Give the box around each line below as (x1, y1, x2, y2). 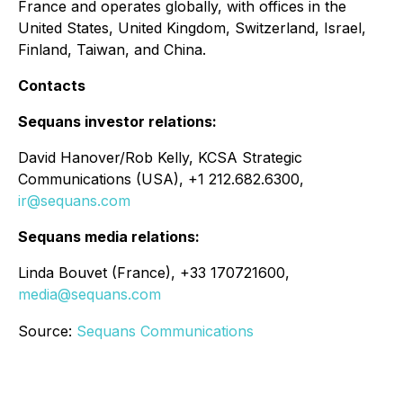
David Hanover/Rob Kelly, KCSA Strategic (18, 148, 302, 166)
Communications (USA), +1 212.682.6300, (18, 170, 304, 188)
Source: (18, 322, 76, 340)
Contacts (18, 76, 85, 94)
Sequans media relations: (18, 228, 200, 246)
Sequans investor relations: (18, 112, 217, 130)
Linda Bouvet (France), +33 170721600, (18, 264, 290, 282)
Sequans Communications (76, 322, 254, 340)
